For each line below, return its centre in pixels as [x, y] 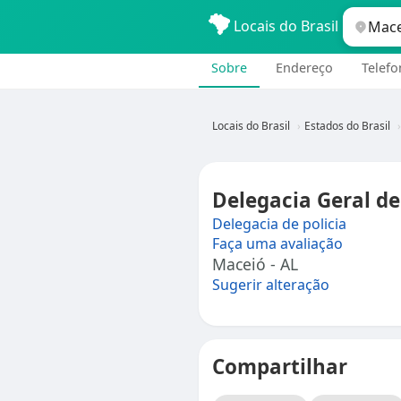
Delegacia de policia [279, 224]
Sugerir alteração [271, 285]
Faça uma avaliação [277, 243]
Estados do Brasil [347, 126]
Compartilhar [280, 367]
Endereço [304, 68]
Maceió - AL [255, 264]
